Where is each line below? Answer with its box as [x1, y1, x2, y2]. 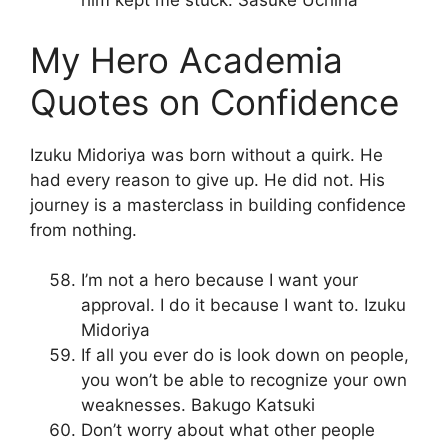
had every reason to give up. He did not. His [30, 169, 385, 190]
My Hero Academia [30, 38, 343, 81]
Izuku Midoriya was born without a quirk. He [30, 144, 383, 165]
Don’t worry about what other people [81, 420, 375, 441]
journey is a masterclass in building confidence [30, 194, 406, 215]
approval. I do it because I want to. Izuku [81, 295, 406, 316]
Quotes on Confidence [30, 80, 399, 123]
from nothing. [30, 219, 137, 240]
